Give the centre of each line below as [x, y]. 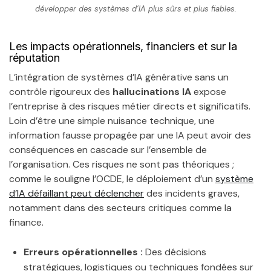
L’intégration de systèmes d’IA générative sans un [119, 77]
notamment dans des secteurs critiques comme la [120, 208]
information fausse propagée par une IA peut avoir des [130, 135]
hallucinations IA [152, 92]
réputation [34, 58]
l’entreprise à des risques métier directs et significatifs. [130, 106]
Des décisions [175, 252]
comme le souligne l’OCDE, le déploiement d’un [112, 179]
